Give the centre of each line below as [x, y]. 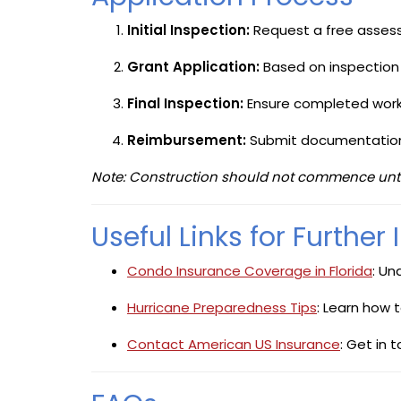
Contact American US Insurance [234, 344]
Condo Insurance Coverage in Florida [250, 270]
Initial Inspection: [188, 30]
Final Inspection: [185, 103]
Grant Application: [193, 66]
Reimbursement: [187, 140]
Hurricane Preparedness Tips [222, 307]
